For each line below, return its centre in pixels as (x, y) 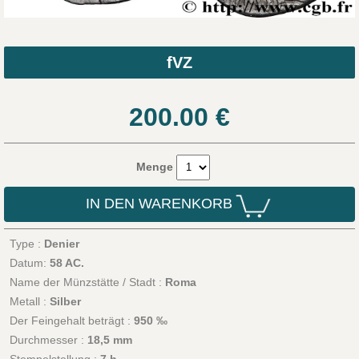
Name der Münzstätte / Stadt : (87, 282)
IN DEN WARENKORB (159, 203)
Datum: (29, 262)
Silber (65, 301)
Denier (61, 243)
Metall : (29, 301)
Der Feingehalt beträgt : (71, 320)
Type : (26, 243)
